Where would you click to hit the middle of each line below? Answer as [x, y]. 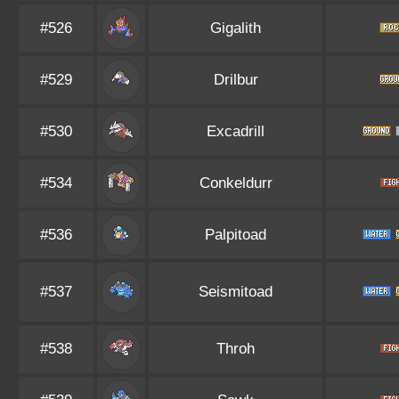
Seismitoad [236, 292]
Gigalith [236, 28]
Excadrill [236, 131]
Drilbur [236, 80]
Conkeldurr [236, 183]
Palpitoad [236, 235]
